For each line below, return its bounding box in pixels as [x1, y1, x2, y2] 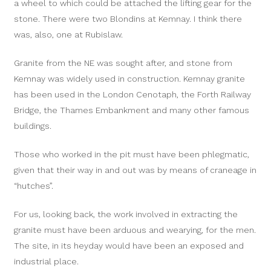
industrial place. [14, 256, 79, 266]
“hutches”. [14, 180, 54, 191]
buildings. [14, 120, 52, 131]
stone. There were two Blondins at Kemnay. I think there [14, 13, 243, 24]
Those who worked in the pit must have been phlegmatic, [14, 149, 250, 159]
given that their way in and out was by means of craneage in [14, 165, 257, 175]
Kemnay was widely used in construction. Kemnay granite [14, 73, 246, 83]
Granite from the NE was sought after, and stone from [14, 57, 233, 68]
